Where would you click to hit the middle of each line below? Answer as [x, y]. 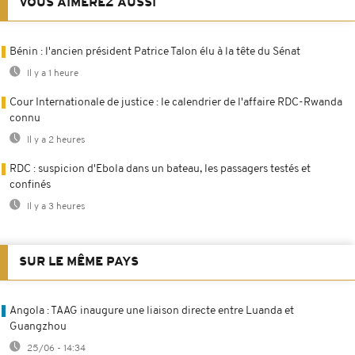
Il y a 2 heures [55, 140]
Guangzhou [38, 326]
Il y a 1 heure [52, 73]
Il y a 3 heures [55, 206]
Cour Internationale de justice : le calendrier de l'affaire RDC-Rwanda [176, 102]
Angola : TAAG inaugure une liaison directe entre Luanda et [152, 311]
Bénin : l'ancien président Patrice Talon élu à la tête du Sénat [155, 52]
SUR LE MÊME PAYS [79, 262]
